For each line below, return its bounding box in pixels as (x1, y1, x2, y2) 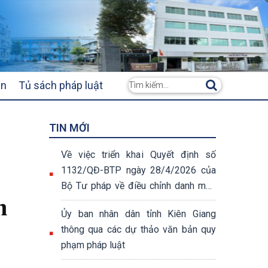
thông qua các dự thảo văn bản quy (61, 224, 216, 235)
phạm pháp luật (61, 239, 125, 251)
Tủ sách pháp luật (19, 79, 103, 92)
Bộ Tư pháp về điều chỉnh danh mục (61, 180, 216, 191)
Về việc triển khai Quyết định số (61, 149, 216, 160)
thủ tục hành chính (61, 196, 135, 207)
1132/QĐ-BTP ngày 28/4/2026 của (61, 165, 216, 176)
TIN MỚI (49, 121, 90, 134)
